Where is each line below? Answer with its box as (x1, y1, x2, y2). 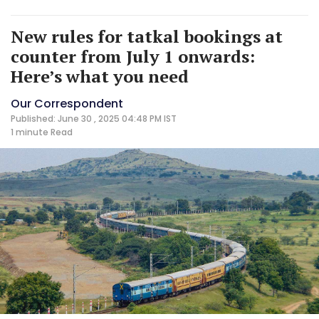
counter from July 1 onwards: (11, 44, 255, 68)
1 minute (11, 125, 48, 138)
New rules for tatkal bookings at (11, 24, 283, 48)
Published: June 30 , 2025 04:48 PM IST (11, 112, 177, 125)
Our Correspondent (11, 95, 123, 112)
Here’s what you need (11, 64, 189, 88)
